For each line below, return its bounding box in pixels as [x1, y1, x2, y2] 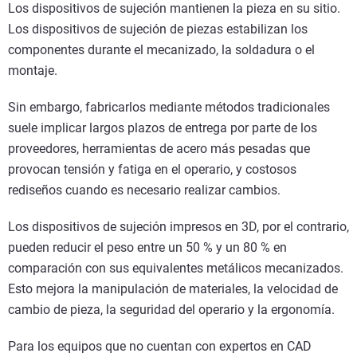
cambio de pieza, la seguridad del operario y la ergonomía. [8, 302, 335, 318]
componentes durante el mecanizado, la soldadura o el [8, 42, 315, 58]
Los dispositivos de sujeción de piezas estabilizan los [8, 22, 308, 37]
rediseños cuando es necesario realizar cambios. [8, 182, 287, 198]
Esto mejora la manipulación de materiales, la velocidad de [8, 281, 338, 297]
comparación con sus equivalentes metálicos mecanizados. [8, 261, 343, 277]
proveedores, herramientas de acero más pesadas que [8, 141, 310, 157]
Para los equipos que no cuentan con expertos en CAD [8, 339, 312, 355]
